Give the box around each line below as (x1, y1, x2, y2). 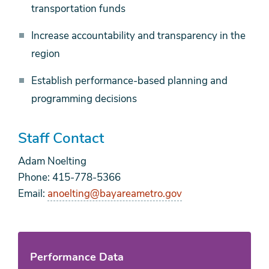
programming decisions (31, 92, 137, 106)
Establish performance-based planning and (31, 74, 228, 88)
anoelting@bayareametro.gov (47, 187, 182, 201)
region (31, 47, 60, 61)
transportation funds (31, 2, 125, 16)
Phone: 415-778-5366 (18, 171, 121, 185)
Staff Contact (18, 128, 104, 148)
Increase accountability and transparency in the (31, 29, 246, 43)
